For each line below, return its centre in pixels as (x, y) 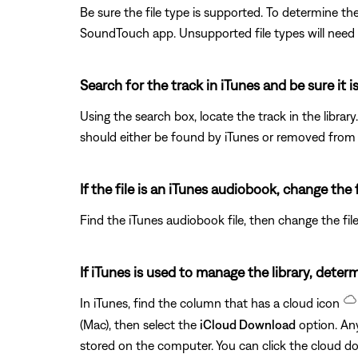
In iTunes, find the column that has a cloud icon (211, 302)
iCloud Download (248, 324)
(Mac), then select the (140, 324)
